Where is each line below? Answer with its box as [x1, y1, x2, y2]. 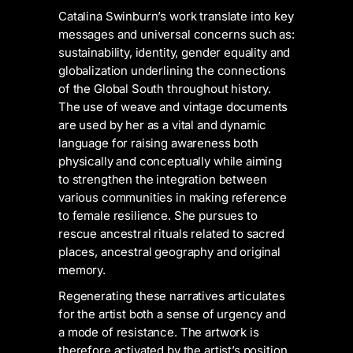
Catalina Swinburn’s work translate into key [58, 9, 294, 24]
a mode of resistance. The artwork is [58, 325, 259, 340]
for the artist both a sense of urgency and [58, 307, 286, 321]
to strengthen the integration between [58, 172, 267, 187]
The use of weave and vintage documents [58, 99, 288, 114]
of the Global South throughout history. [58, 81, 272, 96]
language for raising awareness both [58, 136, 258, 150]
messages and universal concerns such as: [58, 27, 295, 42]
